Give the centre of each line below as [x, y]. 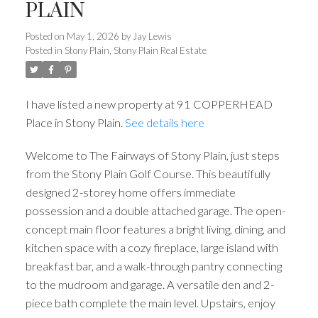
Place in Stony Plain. [75, 122]
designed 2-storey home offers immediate [130, 192]
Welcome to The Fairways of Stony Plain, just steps [152, 155]
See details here [164, 122]
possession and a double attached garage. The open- [155, 210]
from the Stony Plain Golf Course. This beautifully [148, 173]
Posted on [46, 36]
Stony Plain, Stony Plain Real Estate [135, 50]
